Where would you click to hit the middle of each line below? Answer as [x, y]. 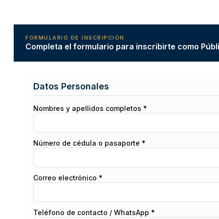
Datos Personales [71, 87]
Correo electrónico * [68, 178]
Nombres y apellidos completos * [90, 109]
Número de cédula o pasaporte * [89, 143]
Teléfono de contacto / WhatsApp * [94, 213]
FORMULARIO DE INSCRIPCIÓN [75, 38]
